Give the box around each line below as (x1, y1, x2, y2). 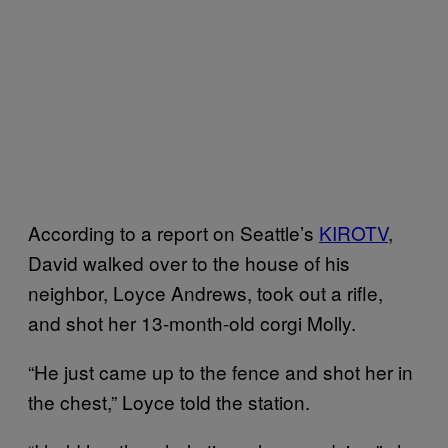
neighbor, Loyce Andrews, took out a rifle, (28, 278, 383, 306)
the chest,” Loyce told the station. (28, 387, 310, 415)
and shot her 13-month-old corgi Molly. (28, 308, 356, 336)
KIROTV (319, 218, 388, 246)
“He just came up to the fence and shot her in (28, 357, 413, 385)
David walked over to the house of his (28, 248, 350, 276)
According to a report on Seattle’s (28, 218, 319, 246)
